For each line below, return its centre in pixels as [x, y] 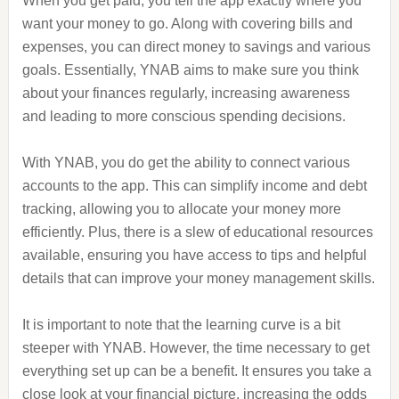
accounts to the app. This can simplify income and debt [194, 186]
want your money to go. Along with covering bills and [187, 24]
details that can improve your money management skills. [198, 278]
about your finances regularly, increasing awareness [186, 93]
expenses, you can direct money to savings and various [196, 47]
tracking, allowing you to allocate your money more [181, 209]
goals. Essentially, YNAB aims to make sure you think [190, 70]
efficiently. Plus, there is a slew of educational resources [197, 232]
